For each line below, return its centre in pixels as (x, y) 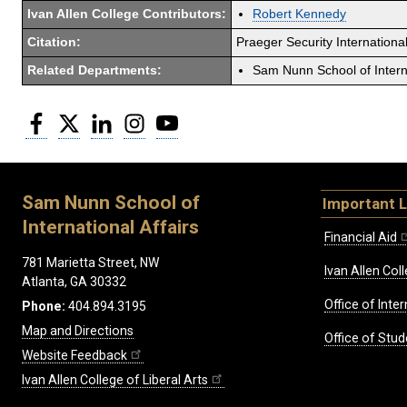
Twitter (101, 118)
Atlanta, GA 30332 (74, 282)
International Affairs (110, 227)
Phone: (44, 307)
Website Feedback (74, 356)
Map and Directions (78, 331)
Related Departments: (94, 70)
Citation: (54, 42)
